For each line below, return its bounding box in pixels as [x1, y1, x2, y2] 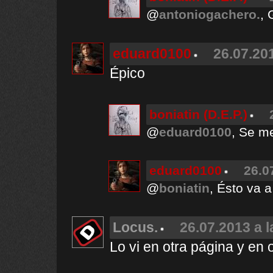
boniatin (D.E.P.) [149, 107, 247, 121]
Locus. [113, 219, 158, 235]
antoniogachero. [159, 7, 260, 21]
